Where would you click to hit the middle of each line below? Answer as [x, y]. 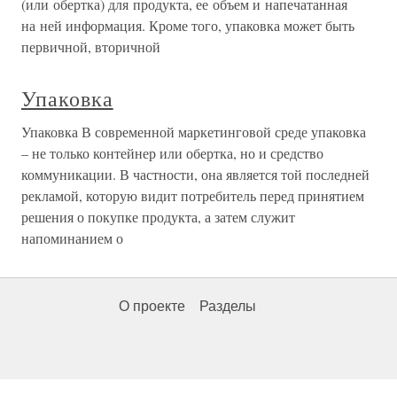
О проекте [152, 307]
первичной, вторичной [91, 47]
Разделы [228, 307]
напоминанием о [72, 238]
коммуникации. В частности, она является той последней [195, 175]
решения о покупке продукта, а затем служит [158, 217]
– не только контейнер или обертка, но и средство [172, 153]
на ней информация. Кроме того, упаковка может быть [188, 26]
